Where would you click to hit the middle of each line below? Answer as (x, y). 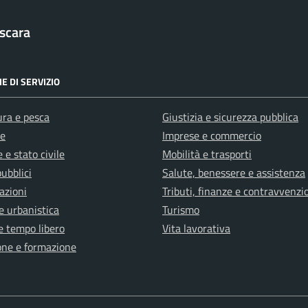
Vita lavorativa (196, 228)
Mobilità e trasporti (207, 154)
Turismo (181, 210)
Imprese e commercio (212, 135)
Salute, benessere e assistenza (234, 173)
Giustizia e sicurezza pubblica (230, 117)
